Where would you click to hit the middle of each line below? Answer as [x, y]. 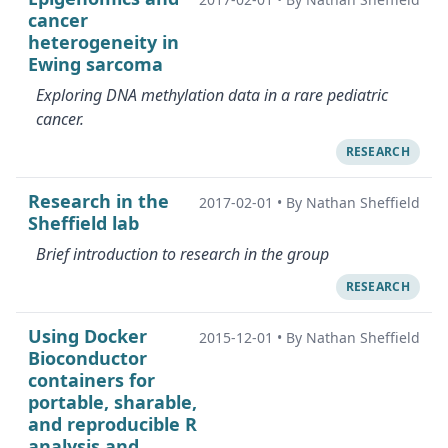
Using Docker [87, 336]
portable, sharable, [112, 402]
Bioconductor [87, 358]
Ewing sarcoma [95, 64]
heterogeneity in [103, 42]
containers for [91, 380]
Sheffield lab [83, 223]
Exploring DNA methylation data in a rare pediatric [212, 95]
